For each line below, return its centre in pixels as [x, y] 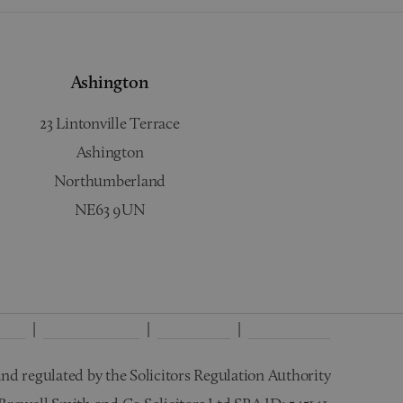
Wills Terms [290, 328]
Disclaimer [194, 328]
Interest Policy [92, 328]
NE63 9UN [110, 209]
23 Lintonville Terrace [110, 123]
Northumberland [110, 180]
